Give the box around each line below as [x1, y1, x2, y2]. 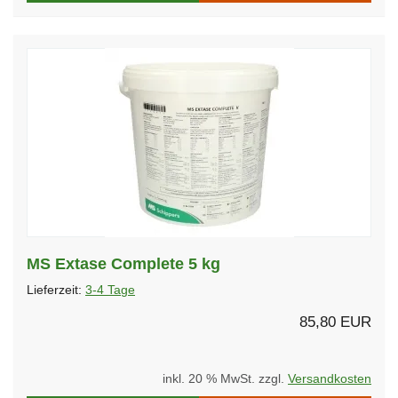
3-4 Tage [85, 283, 135, 297]
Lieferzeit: [27, 283, 85, 297]
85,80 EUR [299, 313, 371, 330]
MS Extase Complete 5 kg [27, 254, 220, 273]
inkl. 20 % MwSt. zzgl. [163, 371, 288, 386]
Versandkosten [288, 371, 371, 386]
